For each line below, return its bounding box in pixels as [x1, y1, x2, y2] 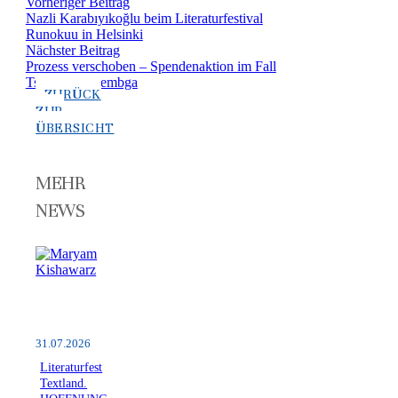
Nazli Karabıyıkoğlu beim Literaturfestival [25, 11, 263, 27]
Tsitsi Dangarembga [25, 75, 138, 91]
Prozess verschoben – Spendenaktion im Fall [25, 59, 276, 75]
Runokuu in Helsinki [25, 27, 143, 43]
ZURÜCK [44, 85, 101, 102]
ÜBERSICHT [36, 119, 115, 136]
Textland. [40, 376, 88, 391]
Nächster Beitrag [25, 43, 120, 59]
